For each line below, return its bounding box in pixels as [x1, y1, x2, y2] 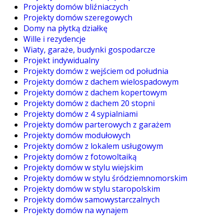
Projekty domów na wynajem [23, 204, 128, 216]
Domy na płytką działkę [23, 22, 108, 34]
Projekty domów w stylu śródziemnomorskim [23, 172, 187, 183]
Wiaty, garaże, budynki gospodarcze [23, 44, 155, 55]
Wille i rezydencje [23, 33, 86, 44]
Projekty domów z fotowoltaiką [23, 151, 137, 162]
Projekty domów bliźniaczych [23, 1, 128, 12]
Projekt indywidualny [23, 54, 99, 66]
